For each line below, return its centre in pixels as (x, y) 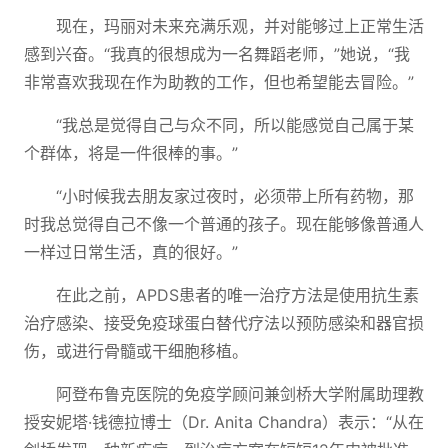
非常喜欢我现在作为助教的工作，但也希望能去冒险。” (219, 82)
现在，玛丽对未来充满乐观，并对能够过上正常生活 (240, 26)
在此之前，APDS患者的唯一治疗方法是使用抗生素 (237, 295)
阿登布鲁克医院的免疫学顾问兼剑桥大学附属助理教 (240, 394)
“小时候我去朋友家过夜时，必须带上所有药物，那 (235, 196)
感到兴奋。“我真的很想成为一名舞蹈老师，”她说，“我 (217, 54)
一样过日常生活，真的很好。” (131, 252)
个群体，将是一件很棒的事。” (131, 153)
